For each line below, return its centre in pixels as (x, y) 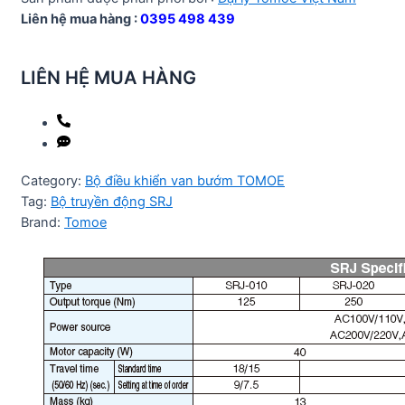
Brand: (42, 223)
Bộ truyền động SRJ (112, 202)
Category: (53, 181)
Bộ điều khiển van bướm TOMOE (185, 181)
